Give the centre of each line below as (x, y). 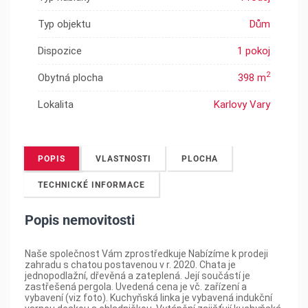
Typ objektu (64, 24)
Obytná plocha (70, 77)
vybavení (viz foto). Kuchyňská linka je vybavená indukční (148, 297)
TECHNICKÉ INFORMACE (91, 185)
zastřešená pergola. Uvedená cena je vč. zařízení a (136, 286)
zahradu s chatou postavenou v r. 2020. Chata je (130, 264)
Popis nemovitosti (80, 220)
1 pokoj (254, 51)
